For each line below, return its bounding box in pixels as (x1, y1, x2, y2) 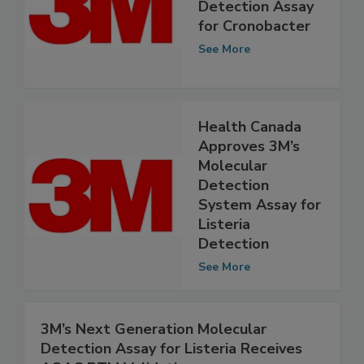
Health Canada (198, 151, 301, 171)
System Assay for (198, 229, 321, 249)
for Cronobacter (198, 50, 310, 70)
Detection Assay (198, 30, 314, 50)
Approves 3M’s (198, 171, 300, 191)
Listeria (198, 249, 250, 269)
